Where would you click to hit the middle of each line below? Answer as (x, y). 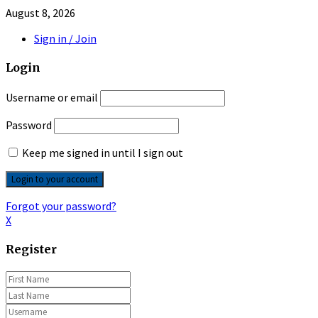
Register (31, 249)
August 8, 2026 (40, 13)
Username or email (52, 97)
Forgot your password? (61, 205)
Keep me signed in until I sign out (102, 152)
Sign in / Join (65, 38)
